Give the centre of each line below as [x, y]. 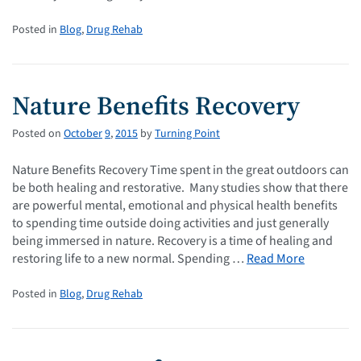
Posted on [37, 133]
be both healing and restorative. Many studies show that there [180, 187]
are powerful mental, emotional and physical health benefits [175, 205]
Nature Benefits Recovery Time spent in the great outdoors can [180, 170]
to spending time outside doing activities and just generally [170, 223]
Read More [276, 258]
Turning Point [187, 133]
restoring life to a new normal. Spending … [129, 258]
